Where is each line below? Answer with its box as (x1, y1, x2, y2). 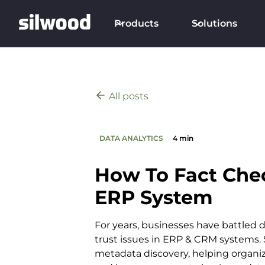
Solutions (192, 18, 238, 29)
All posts (109, 91, 148, 102)
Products (114, 18, 159, 29)
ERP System (95, 186, 213, 209)
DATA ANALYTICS (99, 134, 163, 143)
